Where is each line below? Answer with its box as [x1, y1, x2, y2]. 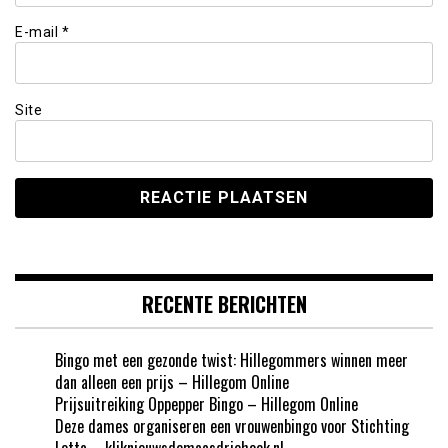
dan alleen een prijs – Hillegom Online [55, 369, 289, 394]
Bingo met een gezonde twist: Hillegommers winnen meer [55, 347, 408, 372]
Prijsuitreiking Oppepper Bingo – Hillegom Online [55, 391, 358, 416]
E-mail [15, 24, 62, 41]
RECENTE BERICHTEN [141, 288, 307, 319]
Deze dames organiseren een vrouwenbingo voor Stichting [55, 413, 409, 438]
